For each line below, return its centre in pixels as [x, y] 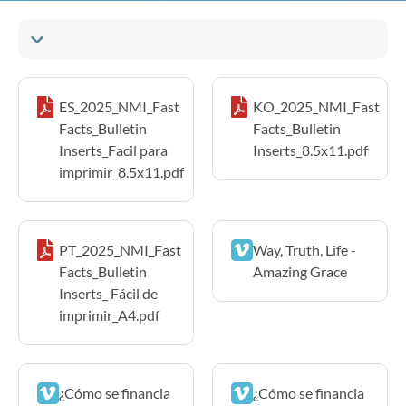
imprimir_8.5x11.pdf [121, 171]
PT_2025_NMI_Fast [120, 249]
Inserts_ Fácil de [108, 293]
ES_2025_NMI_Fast [119, 106]
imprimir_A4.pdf [109, 314]
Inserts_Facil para [113, 150]
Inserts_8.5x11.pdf [310, 150]
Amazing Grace [300, 271]
